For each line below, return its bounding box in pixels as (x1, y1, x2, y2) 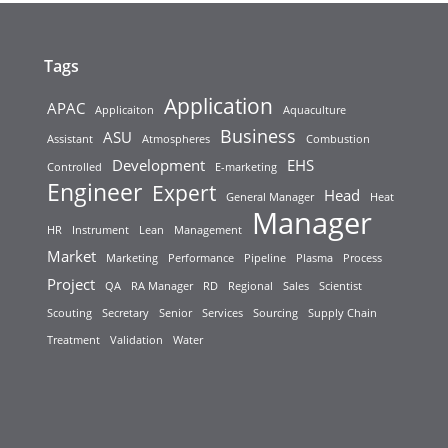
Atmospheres (141, 132, 210, 147)
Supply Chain (307, 306, 377, 321)
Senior (158, 306, 192, 321)
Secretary (101, 306, 149, 321)
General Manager (225, 190, 314, 205)
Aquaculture (282, 103, 346, 118)
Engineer (46, 177, 142, 209)
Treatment (46, 333, 100, 348)
